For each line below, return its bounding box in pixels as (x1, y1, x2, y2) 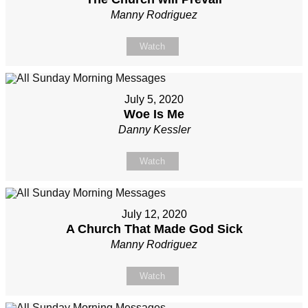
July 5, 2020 (124, 93, 184, 106)
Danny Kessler (118, 124, 190, 136)
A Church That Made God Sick (65, 222, 243, 236)
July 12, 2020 (121, 208, 187, 221)
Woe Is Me (124, 107, 184, 122)
